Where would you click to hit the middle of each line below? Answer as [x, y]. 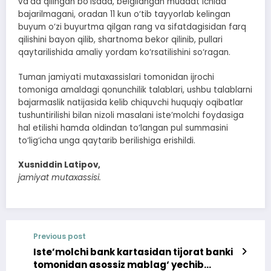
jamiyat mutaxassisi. [60, 177]
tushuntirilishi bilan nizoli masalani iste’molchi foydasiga [131, 115]
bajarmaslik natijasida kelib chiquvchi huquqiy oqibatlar [131, 102]
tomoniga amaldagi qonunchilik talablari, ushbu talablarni [135, 90]
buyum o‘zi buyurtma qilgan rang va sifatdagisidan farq [132, 27]
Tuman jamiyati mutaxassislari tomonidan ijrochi [116, 77]
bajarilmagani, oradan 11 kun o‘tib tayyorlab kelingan [124, 15]
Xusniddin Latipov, [59, 165]
